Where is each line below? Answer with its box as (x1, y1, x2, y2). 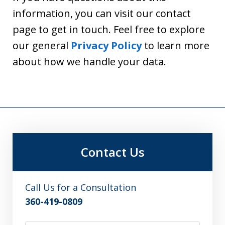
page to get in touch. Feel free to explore (13, 23, 205, 36)
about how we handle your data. (13, 55, 166, 68)
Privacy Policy (71, 39, 142, 52)
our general (13, 39, 71, 52)
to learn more (142, 39, 209, 52)
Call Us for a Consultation (25, 181, 136, 193)
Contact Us (80, 144, 145, 160)
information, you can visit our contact (13, 7, 191, 20)
